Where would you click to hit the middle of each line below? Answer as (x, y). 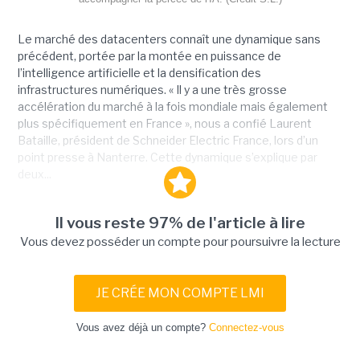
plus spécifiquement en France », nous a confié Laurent (164, 124)
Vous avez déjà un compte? (142, 328)
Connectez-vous (246, 328)
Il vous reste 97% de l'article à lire (180, 223)
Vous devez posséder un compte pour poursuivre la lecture (180, 242)
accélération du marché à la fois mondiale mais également (172, 107)
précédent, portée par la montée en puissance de (149, 56)
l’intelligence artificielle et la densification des (139, 73)
